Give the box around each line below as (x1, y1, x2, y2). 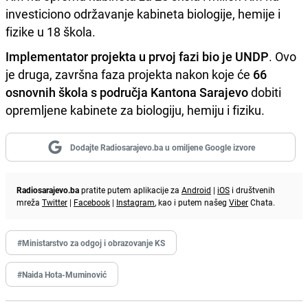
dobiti (248, 84, 281, 101)
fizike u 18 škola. (5, 23, 96, 41)
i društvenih (230, 184, 275, 196)
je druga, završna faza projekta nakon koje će (5, 66, 253, 83)
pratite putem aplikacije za (79, 184, 181, 196)
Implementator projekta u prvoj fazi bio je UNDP (5, 48, 269, 65)
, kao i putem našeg (155, 197, 229, 208)
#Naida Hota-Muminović (17, 269, 107, 280)
